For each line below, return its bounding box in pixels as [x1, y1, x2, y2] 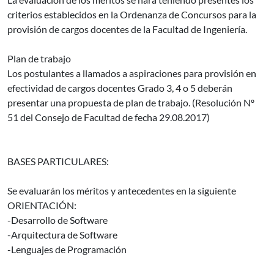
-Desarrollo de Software [7, 214, 108, 226]
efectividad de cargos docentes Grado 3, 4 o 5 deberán [7, 82, 232, 94]
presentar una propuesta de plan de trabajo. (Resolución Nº [7, 97, 254, 108]
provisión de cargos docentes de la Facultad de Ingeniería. [7, 23, 247, 35]
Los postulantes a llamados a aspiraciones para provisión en [7, 67, 256, 79]
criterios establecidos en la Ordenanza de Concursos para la [7, 9, 256, 20]
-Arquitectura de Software [7, 229, 117, 240]
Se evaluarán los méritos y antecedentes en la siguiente [7, 185, 236, 196]
